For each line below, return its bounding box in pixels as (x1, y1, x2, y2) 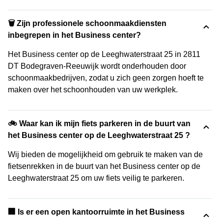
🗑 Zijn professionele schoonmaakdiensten (8, 19, 166, 27)
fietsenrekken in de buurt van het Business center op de (8, 162, 200, 170)
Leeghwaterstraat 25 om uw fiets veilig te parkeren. (8, 174, 184, 182)
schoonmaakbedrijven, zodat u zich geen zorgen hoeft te (8, 74, 204, 82)
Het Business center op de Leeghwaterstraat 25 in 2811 (8, 50, 200, 58)
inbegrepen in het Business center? (8, 31, 141, 39)
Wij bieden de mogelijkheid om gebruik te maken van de (8, 150, 203, 159)
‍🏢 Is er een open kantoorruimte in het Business (8, 208, 185, 216)
